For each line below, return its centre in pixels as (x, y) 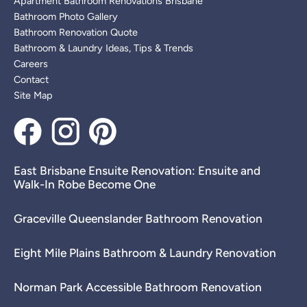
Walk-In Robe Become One (85, 184)
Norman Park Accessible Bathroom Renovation (138, 287)
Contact (31, 79)
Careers (31, 63)
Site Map (33, 95)
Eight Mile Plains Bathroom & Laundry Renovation (145, 253)
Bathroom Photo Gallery (66, 16)
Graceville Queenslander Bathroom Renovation (138, 218)
